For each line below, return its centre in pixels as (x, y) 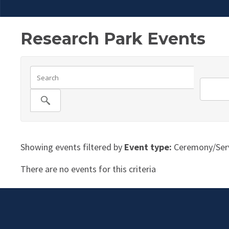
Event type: (148, 147)
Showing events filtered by (72, 147)
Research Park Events (113, 39)
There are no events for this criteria (88, 169)
